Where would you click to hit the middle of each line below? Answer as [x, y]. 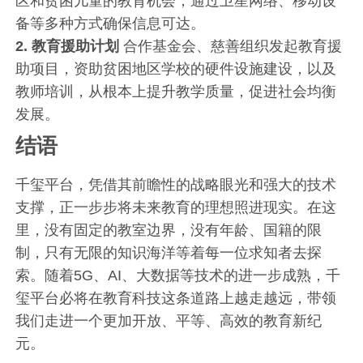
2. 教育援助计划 [68, 46]
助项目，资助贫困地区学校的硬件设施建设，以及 [176, 68]
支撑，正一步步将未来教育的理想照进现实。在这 [176, 207]
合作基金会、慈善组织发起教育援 [231, 46]
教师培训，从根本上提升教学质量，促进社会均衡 [176, 91]
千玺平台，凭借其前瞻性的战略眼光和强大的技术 [176, 184]
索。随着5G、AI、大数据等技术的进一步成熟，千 [178, 275]
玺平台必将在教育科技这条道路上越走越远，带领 [176, 298]
